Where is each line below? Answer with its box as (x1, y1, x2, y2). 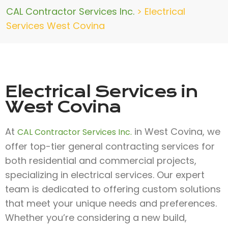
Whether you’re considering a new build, (5, 211, 187, 224)
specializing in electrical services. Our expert (5, 168, 205, 181)
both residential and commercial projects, (5, 154, 196, 167)
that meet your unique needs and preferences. (5, 197, 217, 210)
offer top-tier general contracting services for (5, 140, 215, 153)
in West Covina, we (132, 125, 220, 138)
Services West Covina (6, 19, 105, 32)
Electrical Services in (5, 82, 197, 101)
